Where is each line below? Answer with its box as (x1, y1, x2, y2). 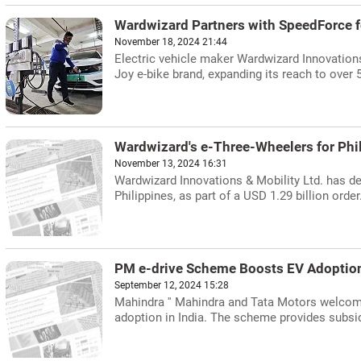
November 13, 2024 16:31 (114, 158, 227, 169)
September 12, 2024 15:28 (114, 280, 229, 291)
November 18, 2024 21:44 (114, 36, 227, 48)
